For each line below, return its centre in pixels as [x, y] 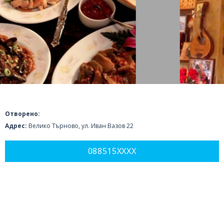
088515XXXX [112, 151]
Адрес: [16, 126]
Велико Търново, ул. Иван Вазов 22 [80, 126]
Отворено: [22, 114]
